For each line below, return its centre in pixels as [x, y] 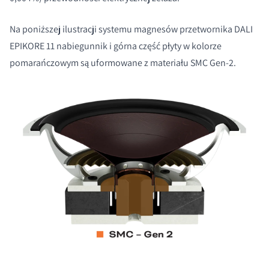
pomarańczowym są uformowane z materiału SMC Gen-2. [123, 62]
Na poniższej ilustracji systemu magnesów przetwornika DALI [131, 29]
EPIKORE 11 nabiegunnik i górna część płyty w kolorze [116, 46]
